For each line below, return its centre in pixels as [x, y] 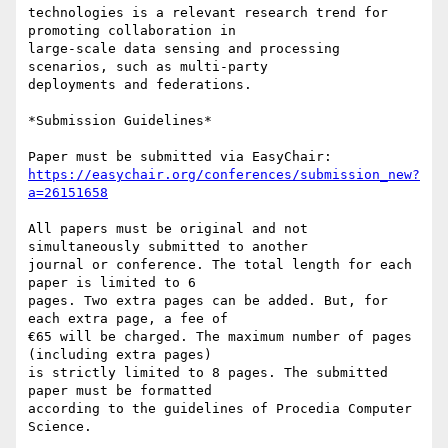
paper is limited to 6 [112, 283]
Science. [60, 427]
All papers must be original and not [168, 229]
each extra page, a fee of [128, 319]
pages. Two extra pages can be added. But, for [208, 301]
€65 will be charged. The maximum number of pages [220, 337]
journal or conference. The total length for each [220, 265]
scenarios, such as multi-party [148, 67]
